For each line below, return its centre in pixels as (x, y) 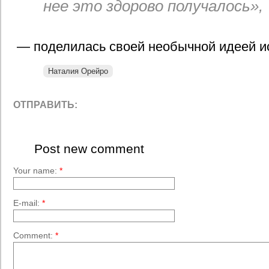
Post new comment (89, 149)
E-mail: (28, 203)
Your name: (36, 171)
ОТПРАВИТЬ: (45, 105)
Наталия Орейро (78, 71)
